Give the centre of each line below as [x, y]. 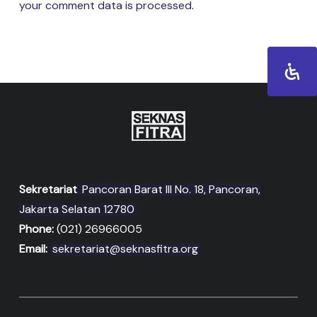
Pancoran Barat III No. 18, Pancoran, [169, 190]
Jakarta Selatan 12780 [76, 209]
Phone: [36, 229]
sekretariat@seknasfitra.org [125, 249]
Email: [33, 249]
